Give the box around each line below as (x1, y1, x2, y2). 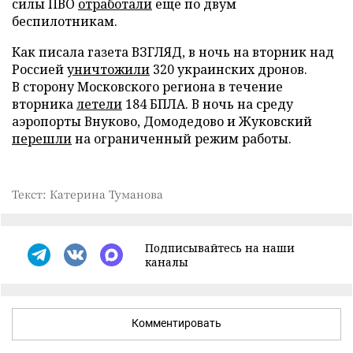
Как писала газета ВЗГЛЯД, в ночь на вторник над (12, 43, 334, 61)
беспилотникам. (12, 12, 117, 30)
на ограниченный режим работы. (72, 129, 292, 147)
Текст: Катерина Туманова (12, 185, 163, 202)
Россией (12, 60, 67, 78)
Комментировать (132, 316, 221, 329)
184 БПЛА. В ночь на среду (122, 95, 293, 113)
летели (76, 95, 122, 113)
